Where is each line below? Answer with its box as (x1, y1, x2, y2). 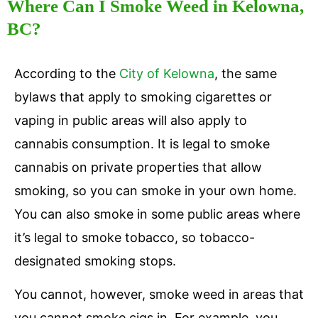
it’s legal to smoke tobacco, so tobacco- (14, 230, 255, 246)
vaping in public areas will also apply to (14, 113, 247, 128)
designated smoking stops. (14, 253, 180, 269)
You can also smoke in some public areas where (14, 207, 300, 222)
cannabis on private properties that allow (14, 160, 262, 175)
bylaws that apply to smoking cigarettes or (14, 89, 272, 105)
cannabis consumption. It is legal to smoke (14, 136, 270, 152)
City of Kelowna (119, 66, 214, 82)
